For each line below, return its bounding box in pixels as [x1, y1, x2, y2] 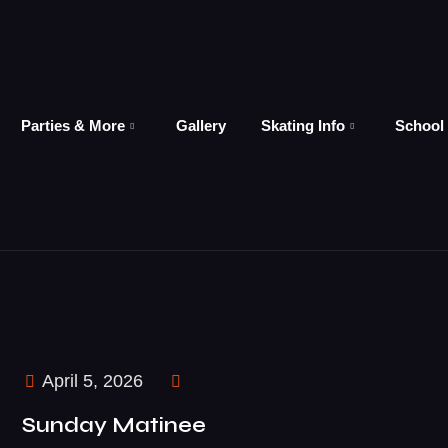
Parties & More [21, 116, 125, 134]
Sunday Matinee [21, 412, 206, 438]
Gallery [175, 116, 226, 134]
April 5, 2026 [37, 371, 143, 391]
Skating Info [260, 116, 345, 134]
